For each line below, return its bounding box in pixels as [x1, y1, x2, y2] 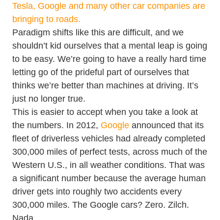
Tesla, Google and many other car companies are [12, 1, 205, 11]
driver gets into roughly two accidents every [12, 187, 182, 196]
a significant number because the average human [12, 173, 206, 183]
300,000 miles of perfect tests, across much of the [12, 147, 207, 157]
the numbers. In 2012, [12, 120, 101, 130]
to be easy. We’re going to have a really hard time [12, 54, 206, 64]
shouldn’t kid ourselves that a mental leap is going [12, 41, 207, 51]
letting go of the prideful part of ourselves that [12, 67, 189, 77]
